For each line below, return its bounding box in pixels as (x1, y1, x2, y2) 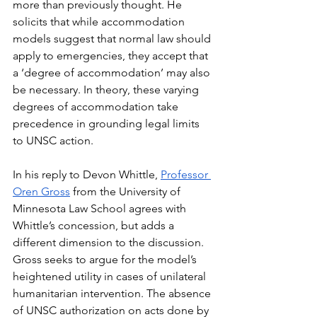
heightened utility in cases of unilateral (13, 270, 209, 283)
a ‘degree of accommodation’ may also (13, 66, 213, 79)
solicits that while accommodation (13, 15, 188, 28)
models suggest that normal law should (13, 32, 214, 45)
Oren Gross (13, 185, 70, 198)
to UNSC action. (13, 134, 96, 147)
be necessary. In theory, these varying (13, 83, 202, 96)
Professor (161, 168, 211, 181)
